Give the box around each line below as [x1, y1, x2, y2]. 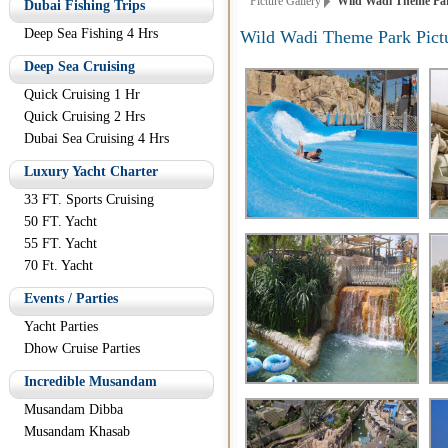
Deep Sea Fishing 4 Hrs [24, 26, 158, 41]
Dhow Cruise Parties [24, 341, 140, 356]
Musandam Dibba [24, 402, 123, 417]
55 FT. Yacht [24, 236, 97, 251]
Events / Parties [24, 291, 118, 306]
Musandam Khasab [24, 424, 130, 439]
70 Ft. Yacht [24, 258, 93, 273]
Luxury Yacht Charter [24, 164, 158, 179]
